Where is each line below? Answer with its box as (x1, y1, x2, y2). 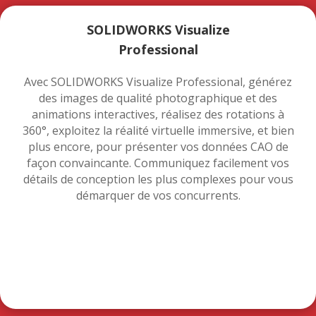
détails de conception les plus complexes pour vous (23, 171, 293, 187)
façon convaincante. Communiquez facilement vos (27, 154, 289, 171)
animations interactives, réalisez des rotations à (32, 106, 284, 122)
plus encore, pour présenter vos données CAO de (28, 138, 288, 154)
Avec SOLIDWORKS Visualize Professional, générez (24, 73, 292, 90)
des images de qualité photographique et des (39, 90, 277, 106)
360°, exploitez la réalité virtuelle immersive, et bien (22, 122, 294, 138)
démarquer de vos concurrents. (75, 187, 241, 203)
